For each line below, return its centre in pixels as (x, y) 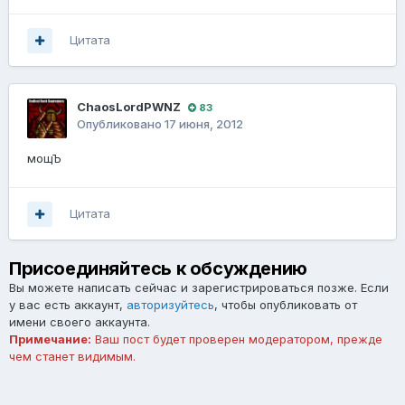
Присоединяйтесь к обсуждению (158, 269)
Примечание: (50, 339)
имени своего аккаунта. (80, 322)
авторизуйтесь (170, 305)
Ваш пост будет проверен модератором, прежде (237, 339)
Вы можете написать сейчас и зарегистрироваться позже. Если (199, 288)
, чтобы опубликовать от (286, 305)
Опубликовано (121, 124)
